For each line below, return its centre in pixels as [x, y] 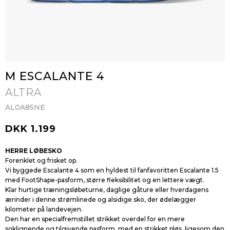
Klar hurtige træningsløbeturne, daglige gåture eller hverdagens [107, 190]
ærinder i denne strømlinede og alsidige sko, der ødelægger [101, 199]
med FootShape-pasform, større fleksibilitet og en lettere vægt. [105, 180]
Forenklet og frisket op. [41, 160]
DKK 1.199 [31, 129]
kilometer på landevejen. [44, 209]
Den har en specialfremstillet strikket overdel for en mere [95, 219]
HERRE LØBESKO [34, 151]
